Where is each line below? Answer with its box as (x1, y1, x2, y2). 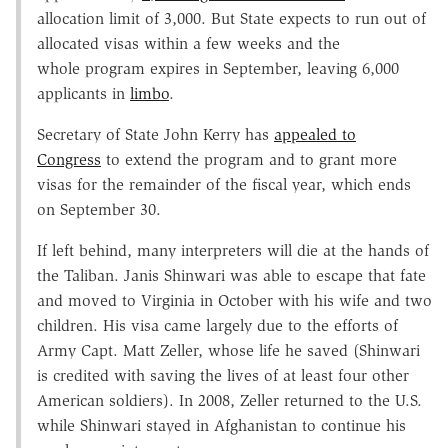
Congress (37, 149, 101, 169)
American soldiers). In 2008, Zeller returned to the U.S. (37, 390, 422, 410)
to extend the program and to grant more (101, 149, 397, 169)
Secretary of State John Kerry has (37, 124, 274, 144)
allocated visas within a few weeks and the (37, 33, 340, 53)
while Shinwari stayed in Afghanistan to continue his (37, 415, 406, 435)
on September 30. (37, 199, 161, 219)
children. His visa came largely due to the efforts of (37, 315, 398, 335)
